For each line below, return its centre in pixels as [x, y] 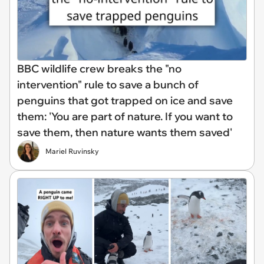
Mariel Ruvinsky [72, 151]
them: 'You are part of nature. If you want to [125, 116]
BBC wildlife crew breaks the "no [99, 69]
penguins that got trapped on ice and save [125, 100]
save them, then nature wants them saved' [125, 132]
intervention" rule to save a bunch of [108, 85]
